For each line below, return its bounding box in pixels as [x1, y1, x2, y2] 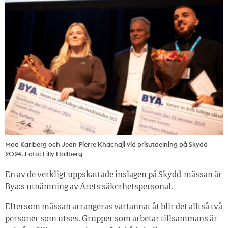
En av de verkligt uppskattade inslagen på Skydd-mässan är [5, 171, 222, 180]
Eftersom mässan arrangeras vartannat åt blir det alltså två [5, 203, 222, 212]
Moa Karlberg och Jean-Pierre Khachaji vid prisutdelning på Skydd [5, 140, 208, 149]
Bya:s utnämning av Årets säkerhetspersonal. [5, 183, 173, 192]
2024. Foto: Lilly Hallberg [5, 150, 82, 158]
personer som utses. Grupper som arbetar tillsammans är [5, 215, 217, 224]
